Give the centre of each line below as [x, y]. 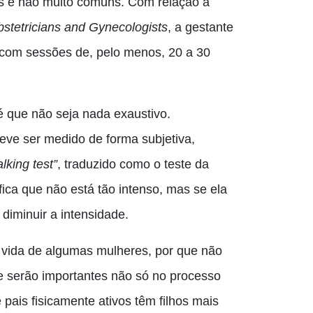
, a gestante [201, 27]
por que [176, 251]
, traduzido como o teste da [133, 164]
